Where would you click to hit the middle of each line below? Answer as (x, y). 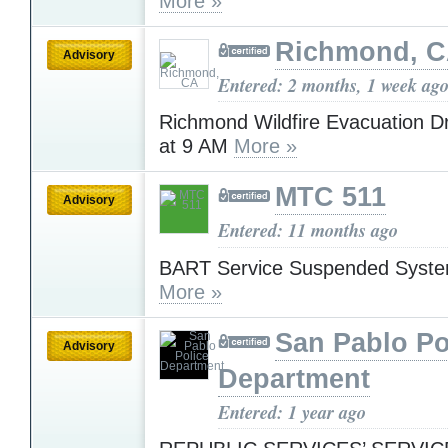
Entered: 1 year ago (292, 411)
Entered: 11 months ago (308, 230)
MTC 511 (330, 197)
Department (294, 378)
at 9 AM (196, 146)
